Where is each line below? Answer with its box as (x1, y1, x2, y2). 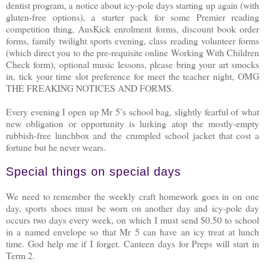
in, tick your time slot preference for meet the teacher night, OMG (6, 69, 259, 82)
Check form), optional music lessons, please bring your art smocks (6, 57, 259, 70)
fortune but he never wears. (6, 140, 106, 153)
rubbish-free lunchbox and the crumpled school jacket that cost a (6, 128, 259, 141)
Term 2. (6, 248, 38, 261)
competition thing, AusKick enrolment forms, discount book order (6, 22, 259, 35)
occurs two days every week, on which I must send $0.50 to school (6, 213, 259, 226)
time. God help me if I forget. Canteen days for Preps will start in (6, 237, 259, 250)
